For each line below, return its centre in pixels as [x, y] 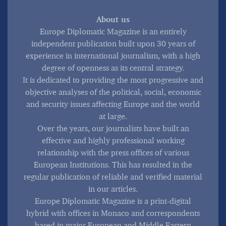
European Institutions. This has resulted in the [113, 165]
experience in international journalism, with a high [113, 56]
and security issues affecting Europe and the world [113, 104]
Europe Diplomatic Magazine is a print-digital [113, 201]
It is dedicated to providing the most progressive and [113, 80]
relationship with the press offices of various [113, 153]
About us [113, 19]
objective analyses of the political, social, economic [113, 92]
